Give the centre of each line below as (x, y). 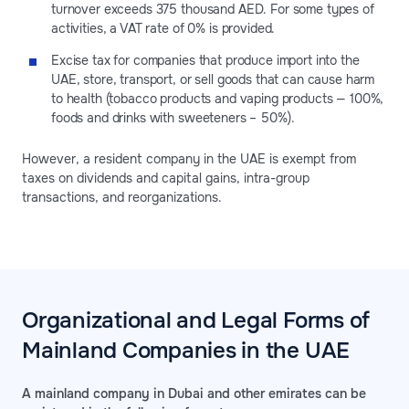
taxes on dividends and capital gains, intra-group (166, 178)
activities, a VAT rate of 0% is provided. (163, 29)
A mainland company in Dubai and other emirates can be (194, 394)
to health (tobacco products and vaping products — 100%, (218, 99)
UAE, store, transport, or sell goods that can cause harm (213, 80)
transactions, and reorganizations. (122, 198)
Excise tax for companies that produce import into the (205, 61)
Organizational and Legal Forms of (196, 321)
